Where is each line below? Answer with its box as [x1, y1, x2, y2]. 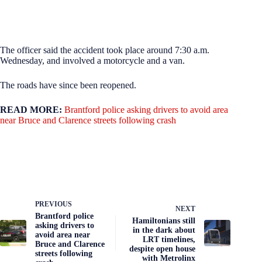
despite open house [129, 244, 196, 253]
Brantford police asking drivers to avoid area [64, 104, 228, 115]
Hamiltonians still [132, 216, 196, 225]
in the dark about [133, 225, 196, 235]
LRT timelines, [143, 235, 196, 244]
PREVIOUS [35, 199, 72, 208]
